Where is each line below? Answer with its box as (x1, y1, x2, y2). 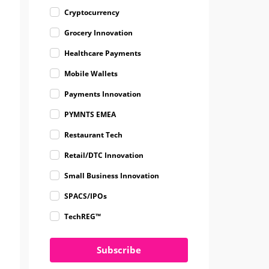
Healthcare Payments (64, 48, 141, 59)
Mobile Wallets (64, 68, 118, 79)
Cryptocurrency (64, 7, 119, 18)
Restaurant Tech (64, 130, 122, 141)
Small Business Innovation (64, 171, 159, 181)
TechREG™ (64, 211, 101, 222)
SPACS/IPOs (64, 191, 107, 202)
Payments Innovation (64, 89, 141, 100)
